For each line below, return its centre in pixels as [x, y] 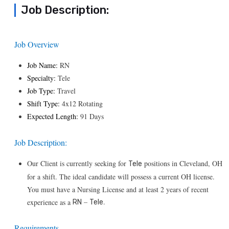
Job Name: [43, 65]
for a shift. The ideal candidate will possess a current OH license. [121, 176]
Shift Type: [44, 104]
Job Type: [42, 91]
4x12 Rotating [82, 104]
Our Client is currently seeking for [78, 163]
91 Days [92, 116]
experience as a [50, 202]
